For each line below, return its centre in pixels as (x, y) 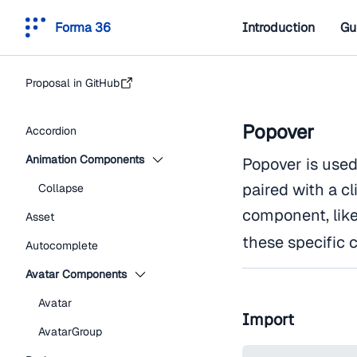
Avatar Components (76, 274)
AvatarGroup (70, 331)
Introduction (279, 27)
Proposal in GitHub (73, 83)
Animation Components (85, 159)
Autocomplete (62, 245)
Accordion (51, 131)
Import (268, 320)
